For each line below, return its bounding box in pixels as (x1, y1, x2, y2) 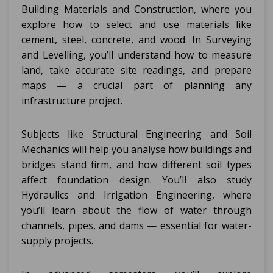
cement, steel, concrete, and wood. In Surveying (21, 33, 252, 46)
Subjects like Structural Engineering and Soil (21, 127, 252, 141)
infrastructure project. (21, 94, 122, 107)
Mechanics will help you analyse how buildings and (21, 143, 252, 156)
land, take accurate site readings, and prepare (21, 63, 252, 77)
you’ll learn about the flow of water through (21, 204, 252, 217)
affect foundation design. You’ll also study (21, 173, 252, 186)
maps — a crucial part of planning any (21, 79, 252, 92)
